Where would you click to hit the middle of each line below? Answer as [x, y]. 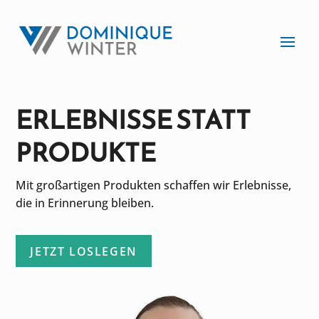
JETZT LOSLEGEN [84, 251]
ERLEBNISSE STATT [134, 120]
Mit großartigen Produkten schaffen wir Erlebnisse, [154, 185]
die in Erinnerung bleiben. [87, 203]
